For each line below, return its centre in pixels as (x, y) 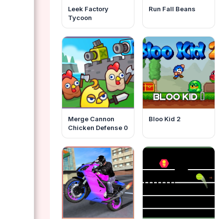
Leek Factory (88, 9)
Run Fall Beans (172, 9)
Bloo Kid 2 (165, 119)
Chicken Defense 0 (98, 128)
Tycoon (80, 18)
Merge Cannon (91, 119)
